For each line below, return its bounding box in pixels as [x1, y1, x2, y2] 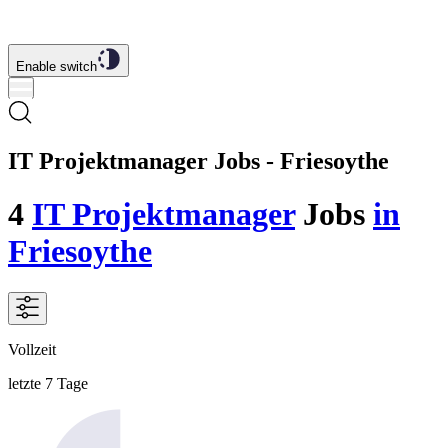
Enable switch [16, 59, 97, 74]
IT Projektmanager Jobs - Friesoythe [8, 147, 389, 174]
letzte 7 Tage [8, 374, 88, 392]
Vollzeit [8, 340, 56, 358]
